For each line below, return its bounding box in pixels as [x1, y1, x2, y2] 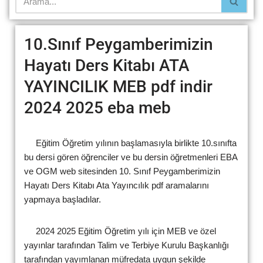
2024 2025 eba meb [24, 97, 171, 117]
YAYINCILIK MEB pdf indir [24, 76, 213, 96]
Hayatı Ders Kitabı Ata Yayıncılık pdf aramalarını [24, 180, 209, 190]
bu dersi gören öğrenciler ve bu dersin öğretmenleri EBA [24, 151, 237, 162]
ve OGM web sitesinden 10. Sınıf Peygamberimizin [24, 166, 220, 176]
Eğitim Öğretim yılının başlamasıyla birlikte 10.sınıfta [24, 137, 237, 148]
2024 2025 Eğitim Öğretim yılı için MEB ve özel [24, 225, 216, 236]
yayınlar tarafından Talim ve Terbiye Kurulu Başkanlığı [24, 240, 229, 250]
